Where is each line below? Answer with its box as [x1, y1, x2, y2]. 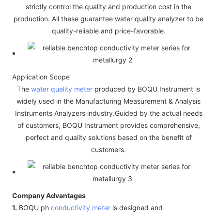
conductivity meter [51, 203, 110, 212]
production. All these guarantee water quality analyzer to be [14, 14, 203, 23]
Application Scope [12, 72, 70, 81]
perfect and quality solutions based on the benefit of [25, 133, 192, 141]
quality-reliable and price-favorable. [51, 26, 166, 35]
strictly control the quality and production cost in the [26, 2, 191, 11]
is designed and [110, 203, 163, 212]
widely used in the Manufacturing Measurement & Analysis [16, 96, 201, 105]
